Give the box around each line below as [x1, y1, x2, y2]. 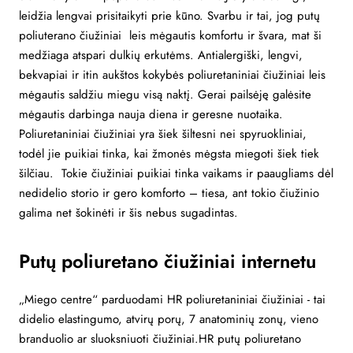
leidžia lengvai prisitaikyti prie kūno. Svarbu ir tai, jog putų [19, 6, 320, 24]
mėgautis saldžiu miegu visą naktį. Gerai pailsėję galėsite [19, 85, 311, 103]
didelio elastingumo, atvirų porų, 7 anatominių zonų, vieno [19, 310, 318, 328]
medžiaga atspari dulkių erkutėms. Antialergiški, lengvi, [19, 46, 303, 64]
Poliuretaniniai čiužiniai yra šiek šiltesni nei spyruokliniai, [19, 124, 307, 143]
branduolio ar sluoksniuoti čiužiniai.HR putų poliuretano [19, 329, 301, 347]
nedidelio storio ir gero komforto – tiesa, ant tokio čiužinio [19, 184, 319, 202]
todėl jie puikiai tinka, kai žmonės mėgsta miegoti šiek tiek [19, 144, 319, 162]
